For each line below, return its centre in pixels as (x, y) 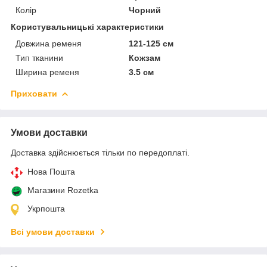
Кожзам (145, 58)
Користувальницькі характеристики (87, 27)
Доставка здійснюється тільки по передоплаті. (100, 152)
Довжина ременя (49, 43)
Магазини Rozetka (63, 190)
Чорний (145, 10)
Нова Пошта (51, 171)
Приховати (34, 93)
